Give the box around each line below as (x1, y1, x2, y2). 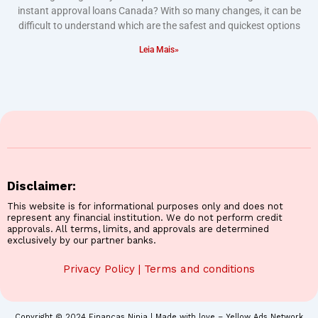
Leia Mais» (139, 44, 179, 55)
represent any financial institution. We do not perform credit (7, 212, 283, 223)
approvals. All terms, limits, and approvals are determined (7, 223, 269, 234)
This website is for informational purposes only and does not (7, 200, 283, 212)
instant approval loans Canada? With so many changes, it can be (17, 4, 301, 16)
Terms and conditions (144, 262, 255, 275)
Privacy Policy (63, 262, 135, 275)
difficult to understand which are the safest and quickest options (18, 19, 300, 31)
